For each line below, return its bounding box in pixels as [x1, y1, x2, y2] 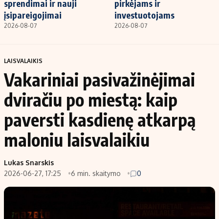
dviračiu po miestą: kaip [4, 88, 177, 111]
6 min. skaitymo [70, 169, 123, 178]
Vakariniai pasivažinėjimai [4, 68, 195, 91]
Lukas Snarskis [4, 158, 54, 167]
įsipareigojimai [4, 9, 62, 21]
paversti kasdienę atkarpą [4, 109, 196, 131]
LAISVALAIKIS [4, 57, 43, 65]
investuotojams [114, 9, 175, 21]
